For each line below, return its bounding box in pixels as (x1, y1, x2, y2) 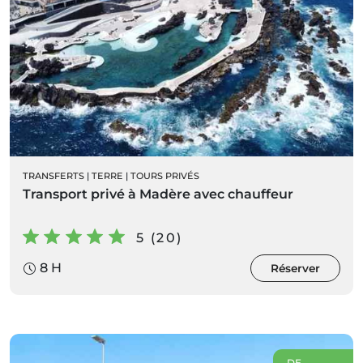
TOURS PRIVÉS (130, 170, 199, 182)
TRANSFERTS (23, 170, 84, 182)
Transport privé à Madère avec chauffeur (23, 186, 293, 203)
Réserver (271, 262, 320, 275)
